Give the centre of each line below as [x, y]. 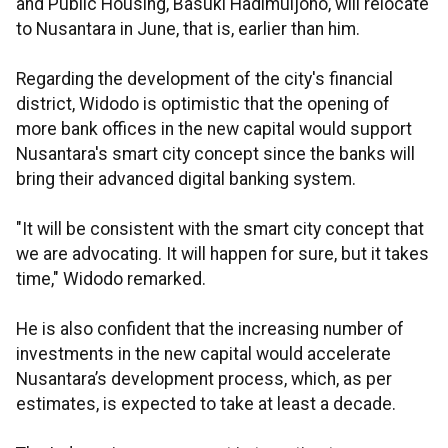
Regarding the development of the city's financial [204, 79]
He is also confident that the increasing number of [210, 329]
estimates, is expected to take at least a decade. [206, 404]
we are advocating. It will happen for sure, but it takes [222, 254]
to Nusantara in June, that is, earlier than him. [188, 29]
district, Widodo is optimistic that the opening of [203, 104]
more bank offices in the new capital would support [214, 129]
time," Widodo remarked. [111, 279]
